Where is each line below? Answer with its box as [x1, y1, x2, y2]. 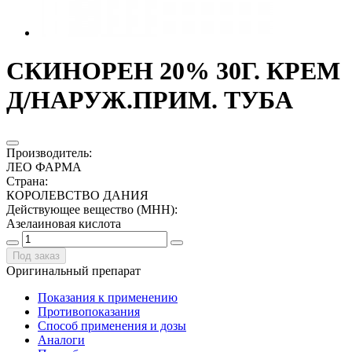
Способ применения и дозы [38, 318, 186, 332]
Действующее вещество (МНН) [6, 202, 174, 216]
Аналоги [38, 332, 85, 346]
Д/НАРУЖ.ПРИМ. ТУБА [6, 86, 293, 115]
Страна [6, 174, 45, 188]
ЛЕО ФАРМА [6, 159, 82, 174]
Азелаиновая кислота [6, 216, 121, 230]
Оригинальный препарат [6, 263, 141, 277]
